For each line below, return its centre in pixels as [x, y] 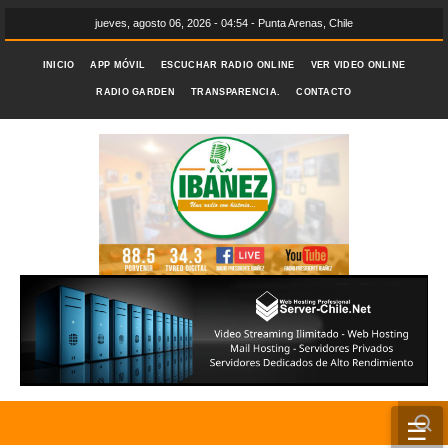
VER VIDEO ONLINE [358, 65]
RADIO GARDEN [135, 92]
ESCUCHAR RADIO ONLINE [228, 65]
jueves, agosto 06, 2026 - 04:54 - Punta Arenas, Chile [224, 23]
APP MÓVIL [118, 65]
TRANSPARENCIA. [236, 92]
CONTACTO [324, 92]
